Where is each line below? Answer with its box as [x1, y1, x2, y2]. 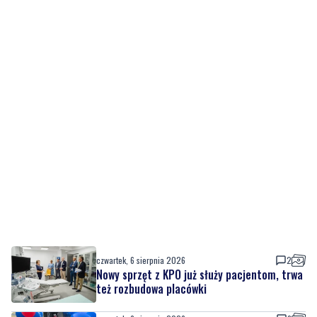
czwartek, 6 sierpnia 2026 [96, 254, 185, 267]
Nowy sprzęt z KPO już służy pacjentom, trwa [96, 266, 303, 284]
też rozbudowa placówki [96, 280, 207, 298]
